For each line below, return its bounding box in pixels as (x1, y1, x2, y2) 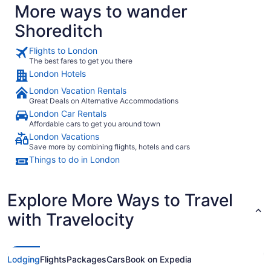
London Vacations (29, 131, 99, 142)
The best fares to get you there (29, 56, 132, 65)
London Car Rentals (29, 108, 106, 119)
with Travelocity (7, 209, 134, 230)
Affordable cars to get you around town (29, 119, 160, 128)
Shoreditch (15, 20, 103, 41)
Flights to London (29, 45, 97, 56)
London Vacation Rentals (29, 85, 126, 96)
